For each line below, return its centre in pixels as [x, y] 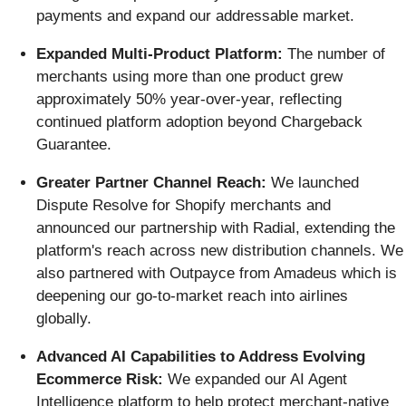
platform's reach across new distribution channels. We [220, 250]
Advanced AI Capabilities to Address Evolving [201, 356]
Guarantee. [74, 144]
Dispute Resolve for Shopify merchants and [184, 205]
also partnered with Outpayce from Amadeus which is [217, 273]
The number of [336, 53]
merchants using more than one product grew [189, 76]
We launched [315, 182]
